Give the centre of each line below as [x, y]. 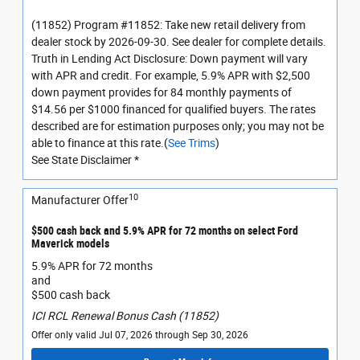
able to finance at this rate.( [100, 143]
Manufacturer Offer [80, 200]
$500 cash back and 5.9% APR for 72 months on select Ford [165, 231]
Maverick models [70, 244]
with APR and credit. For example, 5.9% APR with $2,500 [171, 76]
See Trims [192, 143]
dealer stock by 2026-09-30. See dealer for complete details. [179, 42]
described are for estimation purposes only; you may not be [178, 127]
